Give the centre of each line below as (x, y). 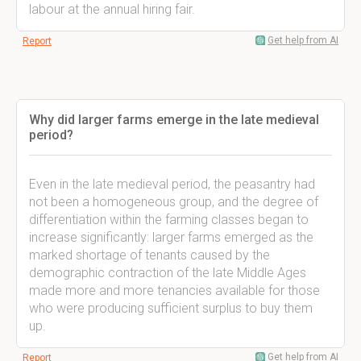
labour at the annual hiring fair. (112, 9)
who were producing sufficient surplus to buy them (171, 308)
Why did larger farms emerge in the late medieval (174, 120)
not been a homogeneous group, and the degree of (174, 202)
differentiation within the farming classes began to (169, 220)
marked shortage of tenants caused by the (149, 255)
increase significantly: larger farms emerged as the (171, 237)
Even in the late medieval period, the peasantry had (172, 184)
